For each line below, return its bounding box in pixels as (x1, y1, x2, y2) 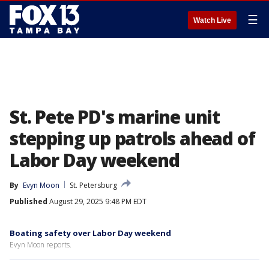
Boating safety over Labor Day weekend (10, 228, 171, 238)
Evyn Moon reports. (10, 240, 71, 250)
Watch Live (193, 16, 231, 25)
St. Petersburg (70, 180, 117, 190)
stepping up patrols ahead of (10, 126, 255, 151)
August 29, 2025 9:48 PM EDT (47, 196, 147, 207)
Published (10, 196, 47, 207)
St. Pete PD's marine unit (10, 104, 220, 129)
